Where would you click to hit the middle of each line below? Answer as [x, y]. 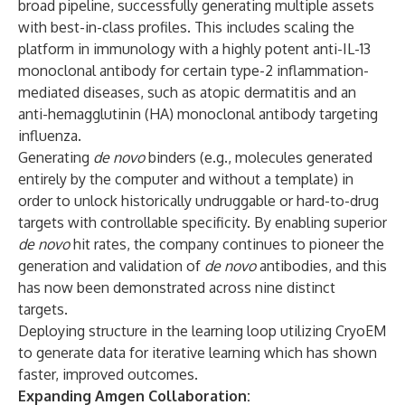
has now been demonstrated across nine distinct [177, 287]
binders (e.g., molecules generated [259, 157]
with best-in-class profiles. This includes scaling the [186, 27]
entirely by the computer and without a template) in [186, 179]
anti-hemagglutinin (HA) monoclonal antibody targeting [198, 114]
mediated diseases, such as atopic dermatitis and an [187, 92]
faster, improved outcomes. [108, 374]
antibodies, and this [321, 266]
